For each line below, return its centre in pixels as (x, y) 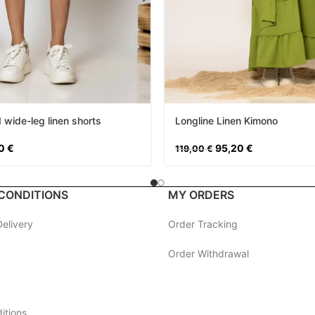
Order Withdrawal (208, 253)
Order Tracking (203, 224)
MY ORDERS (201, 194)
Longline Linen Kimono (226, 120)
